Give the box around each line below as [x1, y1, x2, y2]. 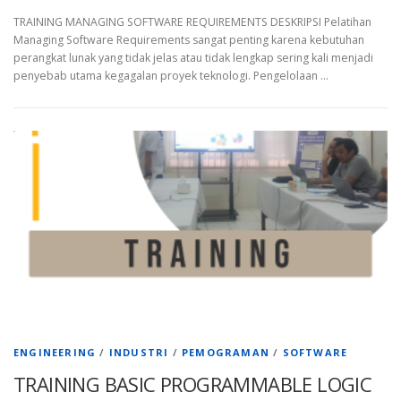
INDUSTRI [108, 346, 169, 360]
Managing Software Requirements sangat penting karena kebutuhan [13, 32, 364, 48]
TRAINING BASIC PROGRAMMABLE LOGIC [13, 371, 372, 398]
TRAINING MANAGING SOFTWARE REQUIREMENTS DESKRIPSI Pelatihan [13, 14, 371, 30]
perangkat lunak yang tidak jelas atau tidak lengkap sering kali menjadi [13, 50, 373, 66]
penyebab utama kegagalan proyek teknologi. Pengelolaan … [13, 68, 328, 84]
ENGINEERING [13, 346, 97, 360]
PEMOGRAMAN [182, 346, 270, 360]
